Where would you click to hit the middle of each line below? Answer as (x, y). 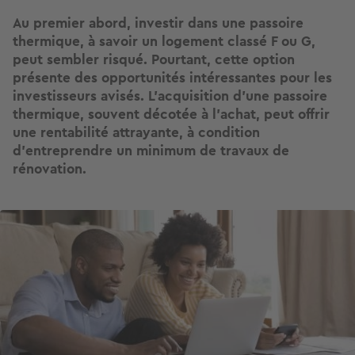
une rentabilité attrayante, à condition (136, 133)
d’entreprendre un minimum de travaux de (151, 151)
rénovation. (50, 169)
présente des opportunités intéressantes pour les (172, 78)
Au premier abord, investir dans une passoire (158, 23)
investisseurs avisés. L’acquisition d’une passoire (170, 96)
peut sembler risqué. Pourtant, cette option (154, 60)
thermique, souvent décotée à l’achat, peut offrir (171, 115)
